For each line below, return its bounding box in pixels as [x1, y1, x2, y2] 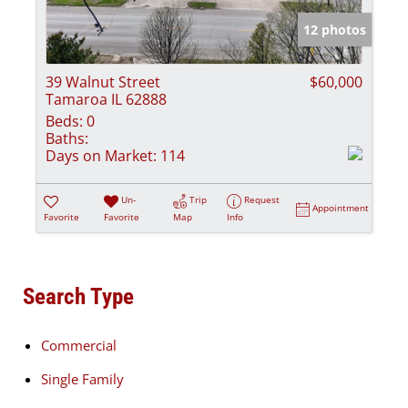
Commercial [41, 335, 117, 354]
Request [244, 193, 280, 207]
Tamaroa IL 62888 [46, 89, 167, 110]
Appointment [312, 201, 370, 215]
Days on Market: [46, 146, 157, 167]
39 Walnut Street [46, 72, 160, 93]
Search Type [23, 282, 134, 310]
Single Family [41, 369, 124, 388]
